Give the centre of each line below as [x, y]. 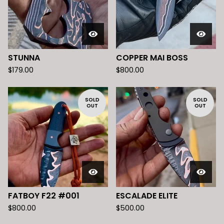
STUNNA [24, 58]
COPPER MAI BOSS [152, 58]
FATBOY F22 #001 [44, 196]
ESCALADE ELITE [147, 196]
